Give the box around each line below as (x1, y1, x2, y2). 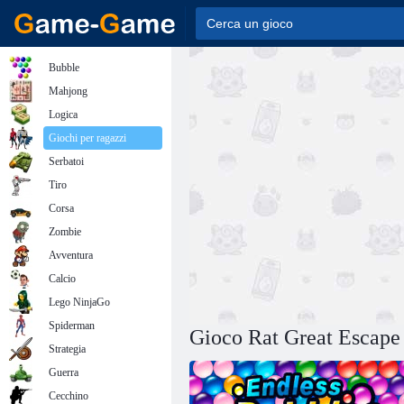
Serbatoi (49, 155, 84, 168)
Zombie (49, 225, 81, 238)
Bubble (49, 61, 79, 74)
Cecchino (49, 390, 88, 402)
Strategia (49, 343, 86, 355)
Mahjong (49, 85, 87, 97)
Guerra (49, 366, 78, 379)
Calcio (49, 272, 76, 285)
